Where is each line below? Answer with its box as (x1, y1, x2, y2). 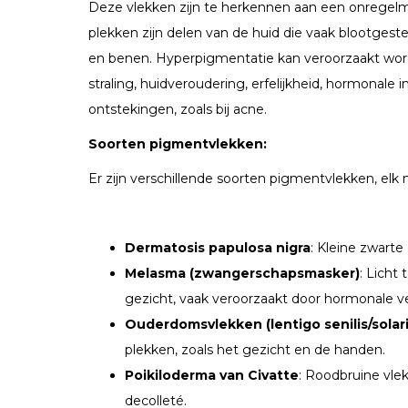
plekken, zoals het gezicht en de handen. (125, 341, 385, 358)
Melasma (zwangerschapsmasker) (125, 264, 360, 281)
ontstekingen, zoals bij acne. (88, 100, 267, 117)
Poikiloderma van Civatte (125, 366, 299, 383)
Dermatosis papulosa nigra (125, 239, 311, 256)
